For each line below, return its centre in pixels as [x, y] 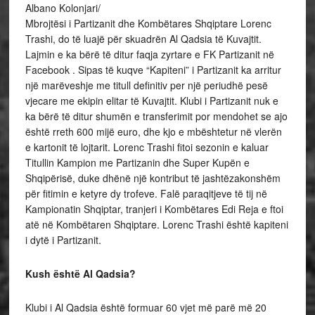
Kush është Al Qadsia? [80, 273]
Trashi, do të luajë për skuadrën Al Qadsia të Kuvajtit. [143, 38]
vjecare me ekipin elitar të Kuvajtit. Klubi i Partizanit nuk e [152, 100]
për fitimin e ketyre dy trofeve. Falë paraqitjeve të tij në [146, 193]
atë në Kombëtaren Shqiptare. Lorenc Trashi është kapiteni [156, 224]
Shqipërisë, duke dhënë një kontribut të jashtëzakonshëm [153, 178]
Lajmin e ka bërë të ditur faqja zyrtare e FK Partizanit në [149, 54]
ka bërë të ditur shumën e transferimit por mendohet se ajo [156, 116]
